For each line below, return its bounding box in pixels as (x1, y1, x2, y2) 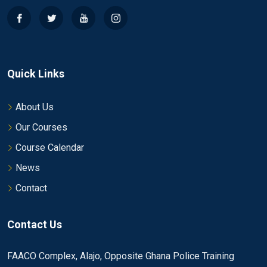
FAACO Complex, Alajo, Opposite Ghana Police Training (7, 250, 234, 262)
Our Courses (15, 122, 67, 133)
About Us (15, 101, 54, 113)
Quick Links (7, 67, 64, 80)
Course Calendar (15, 142, 84, 154)
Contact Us (7, 218, 62, 231)
